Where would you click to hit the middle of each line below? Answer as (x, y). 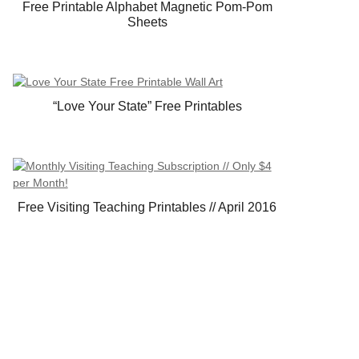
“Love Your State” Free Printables (147, 107)
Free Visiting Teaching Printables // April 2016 (147, 208)
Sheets (147, 22)
